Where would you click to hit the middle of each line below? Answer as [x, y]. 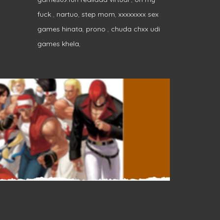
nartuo [67, 14]
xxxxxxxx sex [138, 14]
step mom [98, 14]
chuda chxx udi [136, 29]
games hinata [60, 29]
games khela [58, 43]
